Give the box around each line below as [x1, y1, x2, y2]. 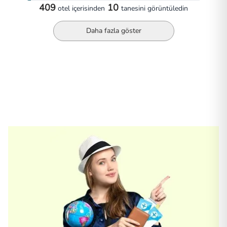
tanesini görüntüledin [121, 3, 188, 13]
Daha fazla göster [86, 25, 141, 35]
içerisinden [70, 3, 105, 13]
